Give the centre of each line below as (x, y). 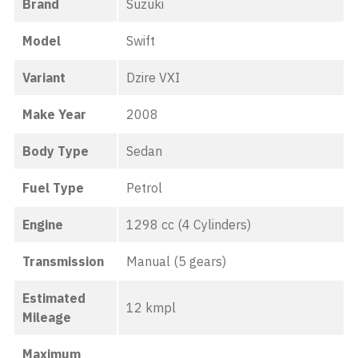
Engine (43, 225)
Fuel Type (53, 188)
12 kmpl (151, 308)
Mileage (47, 317)
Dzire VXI (153, 78)
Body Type (56, 151)
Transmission (63, 261)
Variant (44, 78)
